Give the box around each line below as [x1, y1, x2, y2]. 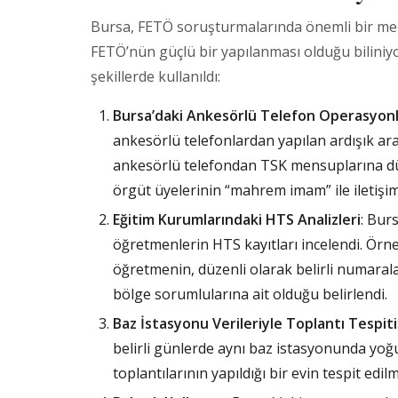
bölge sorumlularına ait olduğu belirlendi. [113, 284, 387, 304]
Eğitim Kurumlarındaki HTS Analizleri [113, 210, 361, 229]
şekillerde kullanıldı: [91, 67, 220, 86]
